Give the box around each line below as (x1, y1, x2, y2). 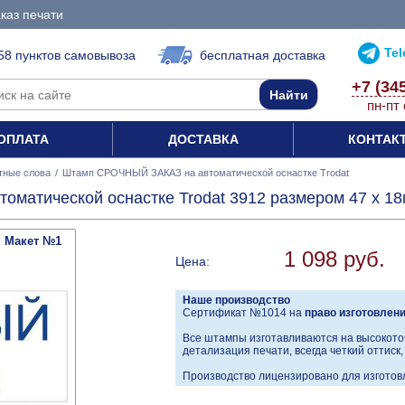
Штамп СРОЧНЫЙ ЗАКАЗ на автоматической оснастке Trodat (62, 167, 349, 178)
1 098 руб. (284, 247, 385, 272)
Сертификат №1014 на (183, 306, 305, 320)
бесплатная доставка (200, 48, 325, 62)
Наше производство (183, 294, 290, 307)
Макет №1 (5, 234, 61, 249)
